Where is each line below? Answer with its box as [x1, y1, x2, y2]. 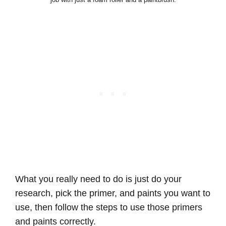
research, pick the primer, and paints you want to [15, 188, 210, 199]
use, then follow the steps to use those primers [15, 202, 202, 213]
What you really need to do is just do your [15, 174, 182, 185]
